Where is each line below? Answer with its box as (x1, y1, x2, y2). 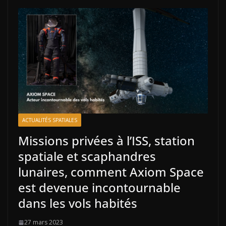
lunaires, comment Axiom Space (18, 163, 204, 181)
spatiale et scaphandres (18, 148, 156, 165)
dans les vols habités (18, 195, 137, 212)
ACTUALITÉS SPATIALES (22, 117, 77, 124)
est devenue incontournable (18, 179, 181, 196)
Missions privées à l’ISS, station (18, 132, 195, 149)
